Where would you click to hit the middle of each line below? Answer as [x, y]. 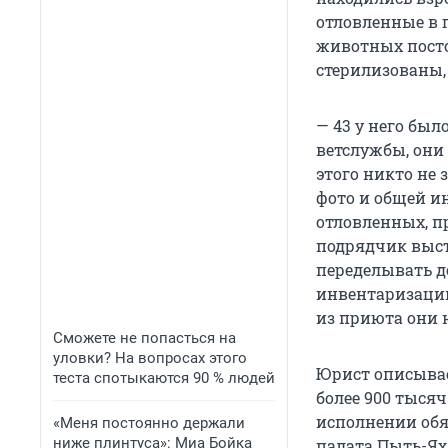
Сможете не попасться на [144, 338]
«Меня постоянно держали [149, 423]
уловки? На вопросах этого [150, 358]
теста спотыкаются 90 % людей [164, 378]
